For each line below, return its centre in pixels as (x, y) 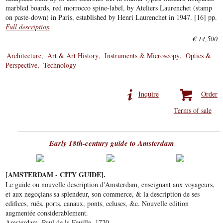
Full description (28, 27)
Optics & (199, 56)
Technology (60, 65)
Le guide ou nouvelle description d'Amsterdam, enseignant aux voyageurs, (110, 185)
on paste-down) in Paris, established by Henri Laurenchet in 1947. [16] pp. (111, 17)
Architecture (24, 56)
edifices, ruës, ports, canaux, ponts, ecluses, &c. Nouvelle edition (97, 204)
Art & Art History (73, 56)
